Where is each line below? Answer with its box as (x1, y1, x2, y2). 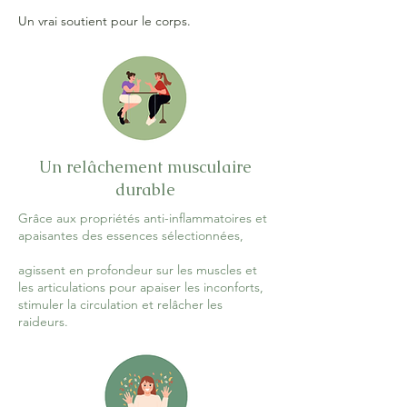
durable (115, 179, 175, 200)
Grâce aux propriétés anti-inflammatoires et (18, 210, 267, 226)
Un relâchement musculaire (39, 156, 252, 177)
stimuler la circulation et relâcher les (18, 296, 223, 313)
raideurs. (18, 313, 68, 330)
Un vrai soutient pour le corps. (18, 13, 191, 29)
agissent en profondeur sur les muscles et (18, 262, 257, 278)
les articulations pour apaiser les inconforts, (18, 279, 263, 295)
